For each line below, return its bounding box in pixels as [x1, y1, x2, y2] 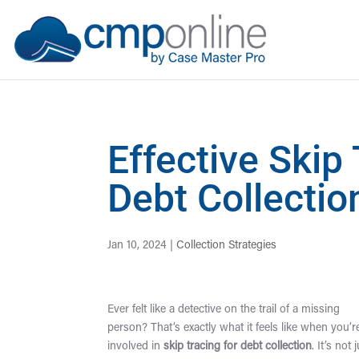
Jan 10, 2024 [107, 240, 167, 252]
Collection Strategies [176, 240, 277, 252]
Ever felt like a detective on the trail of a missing [107, 305, 341, 316]
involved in [107, 341, 164, 353]
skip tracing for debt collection [163, 341, 313, 353]
